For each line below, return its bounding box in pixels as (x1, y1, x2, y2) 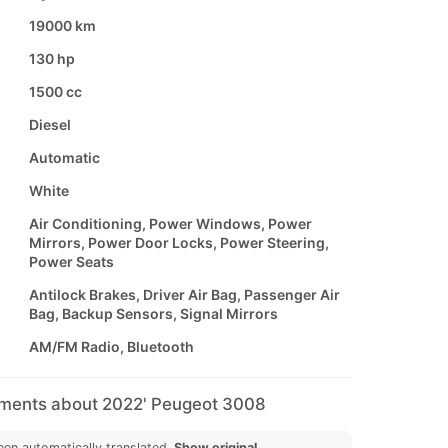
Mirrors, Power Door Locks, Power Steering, (28, 234, 329, 252)
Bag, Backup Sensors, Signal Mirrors (28, 305, 278, 323)
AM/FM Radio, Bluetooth (28, 338, 194, 356)
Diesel (28, 116, 71, 134)
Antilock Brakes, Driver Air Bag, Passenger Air (28, 286, 340, 304)
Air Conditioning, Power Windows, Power (28, 215, 312, 233)
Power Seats (28, 253, 114, 271)
